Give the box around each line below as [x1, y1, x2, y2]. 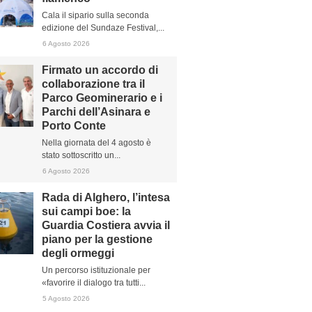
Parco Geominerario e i [42, 92, 162, 104]
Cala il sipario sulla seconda [42, 10, 149, 20]
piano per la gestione [42, 233, 153, 245]
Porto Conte [42, 120, 106, 132]
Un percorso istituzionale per [42, 265, 150, 275]
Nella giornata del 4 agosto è [42, 138, 151, 148]
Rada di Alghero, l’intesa [42, 192, 170, 203]
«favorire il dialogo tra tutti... [42, 278, 146, 288]
